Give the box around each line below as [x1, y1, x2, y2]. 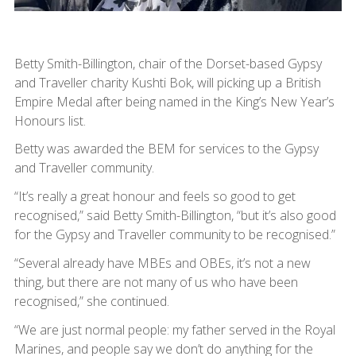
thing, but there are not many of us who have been [14, 273, 298, 291]
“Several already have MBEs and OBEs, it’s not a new [14, 253, 311, 272]
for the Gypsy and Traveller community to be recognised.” [14, 225, 339, 243]
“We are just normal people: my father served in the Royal [14, 320, 335, 339]
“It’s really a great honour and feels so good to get [14, 187, 296, 205]
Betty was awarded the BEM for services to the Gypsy [14, 139, 319, 157]
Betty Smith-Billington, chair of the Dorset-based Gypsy [14, 54, 322, 72]
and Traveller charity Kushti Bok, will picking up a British [14, 73, 321, 91]
